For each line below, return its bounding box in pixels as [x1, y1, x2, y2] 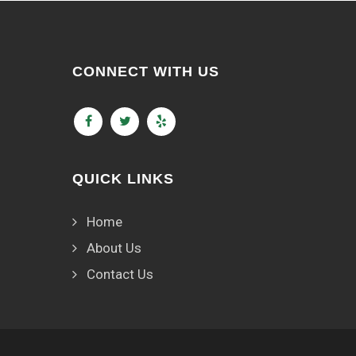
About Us [87, 240, 141, 256]
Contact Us [87, 266, 153, 282]
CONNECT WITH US [72, 64, 219, 79]
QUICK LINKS [72, 171, 174, 187]
